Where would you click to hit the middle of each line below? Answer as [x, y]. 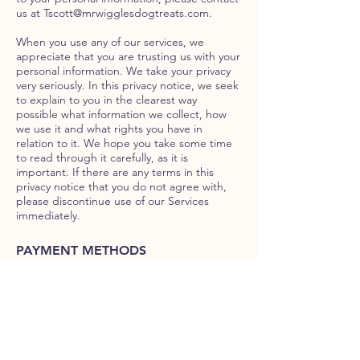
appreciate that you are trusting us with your [128, 57]
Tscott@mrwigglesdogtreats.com [126, 13]
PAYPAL [37, 274]
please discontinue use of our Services [112, 201]
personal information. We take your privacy [123, 71]
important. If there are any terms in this [115, 172]
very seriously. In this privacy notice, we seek [127, 86]
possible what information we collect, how [121, 115]
